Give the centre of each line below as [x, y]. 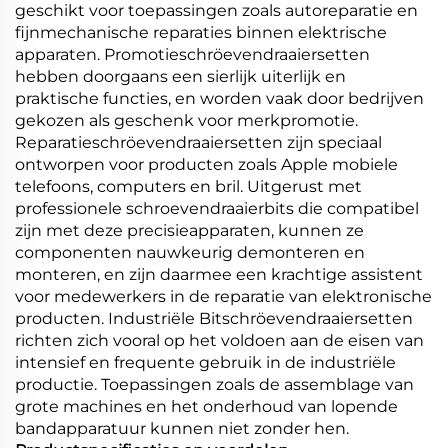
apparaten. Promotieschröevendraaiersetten [192, 54]
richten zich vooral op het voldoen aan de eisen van [219, 340]
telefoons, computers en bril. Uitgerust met [188, 186]
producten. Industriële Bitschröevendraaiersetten [214, 318]
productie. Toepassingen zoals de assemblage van [214, 384]
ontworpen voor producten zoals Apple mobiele [206, 164]
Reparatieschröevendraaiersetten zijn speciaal [198, 142]
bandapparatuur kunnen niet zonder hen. [182, 428]
